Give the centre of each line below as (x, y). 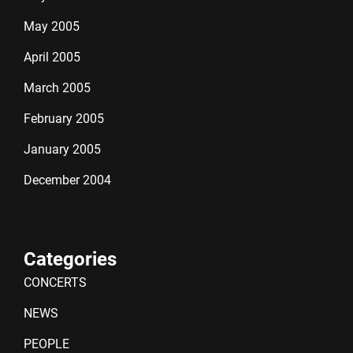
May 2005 (52, 26)
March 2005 (57, 88)
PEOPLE (46, 344)
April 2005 (52, 57)
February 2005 (64, 119)
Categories (70, 259)
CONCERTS (55, 282)
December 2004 (67, 180)
